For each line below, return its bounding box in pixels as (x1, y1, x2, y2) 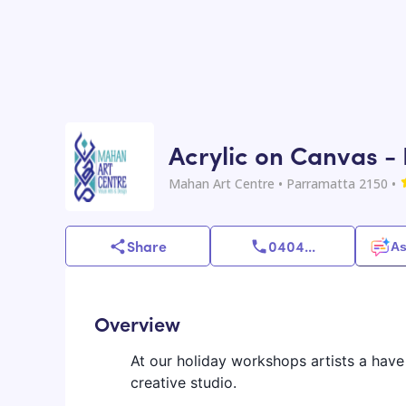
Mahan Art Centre (169, 174, 275, 192)
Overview (94, 310, 180, 338)
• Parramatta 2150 (275, 174, 388, 192)
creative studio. (130, 373, 237, 392)
